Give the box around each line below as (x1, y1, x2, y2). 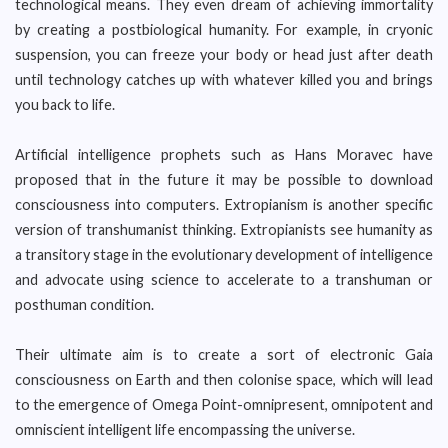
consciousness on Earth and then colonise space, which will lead (15, 371, 433, 388)
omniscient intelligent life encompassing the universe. (15, 421, 355, 438)
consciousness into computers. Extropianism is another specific (15, 196, 433, 213)
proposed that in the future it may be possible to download (15, 171, 433, 188)
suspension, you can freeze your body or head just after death (15, 46, 433, 63)
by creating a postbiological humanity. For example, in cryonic (15, 21, 433, 38)
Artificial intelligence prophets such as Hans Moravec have (15, 146, 433, 163)
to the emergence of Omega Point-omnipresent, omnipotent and (15, 396, 433, 413)
